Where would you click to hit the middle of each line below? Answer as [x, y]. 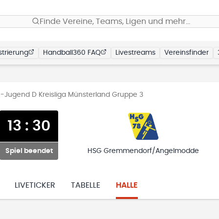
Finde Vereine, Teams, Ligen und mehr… [115, 22]
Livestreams [135, 53]
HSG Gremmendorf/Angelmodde [143, 151]
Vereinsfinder [186, 53]
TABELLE [86, 185]
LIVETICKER [35, 185]
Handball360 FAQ [72, 53]
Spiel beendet [29, 151]
